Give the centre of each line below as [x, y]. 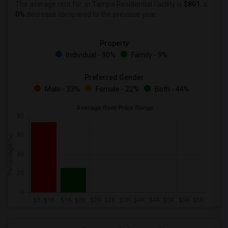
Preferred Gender [114, 77]
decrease [41, 14]
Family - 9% [149, 55]
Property [114, 43]
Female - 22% [116, 89]
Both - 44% [171, 89]
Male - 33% [61, 89]
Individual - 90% [90, 55]
